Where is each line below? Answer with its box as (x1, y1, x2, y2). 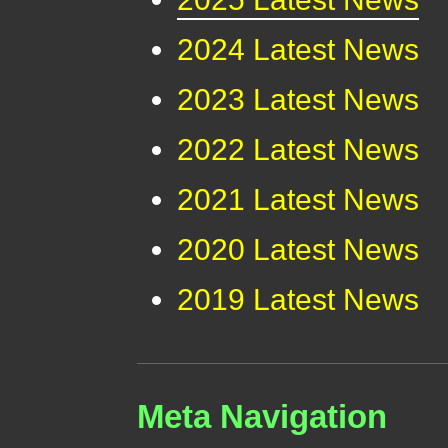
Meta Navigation (137, 398, 388, 436)
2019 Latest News (177, 283, 420, 317)
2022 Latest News (177, 133, 420, 167)
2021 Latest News (177, 183, 420, 217)
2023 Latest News (177, 83, 420, 117)
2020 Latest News (177, 233, 420, 267)
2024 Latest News (177, 33, 420, 67)
